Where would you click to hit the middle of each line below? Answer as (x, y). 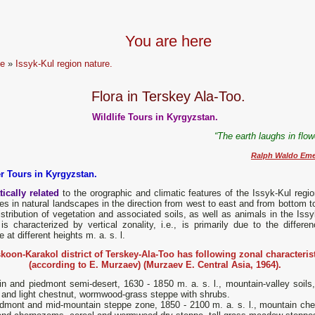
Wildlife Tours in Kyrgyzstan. (155, 117)
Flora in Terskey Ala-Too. (168, 97)
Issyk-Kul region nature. (64, 64)
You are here (168, 41)
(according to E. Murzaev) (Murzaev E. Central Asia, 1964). (155, 265)
